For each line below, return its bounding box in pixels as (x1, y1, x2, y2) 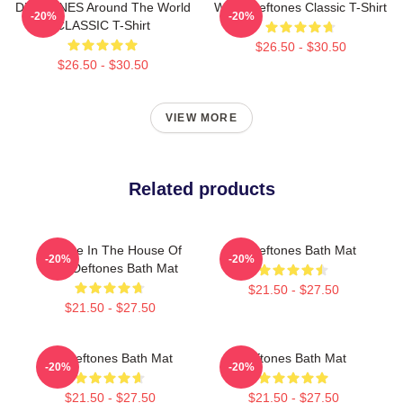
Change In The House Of (38, 242, 182, 257)
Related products (128, 178, 275, 199)
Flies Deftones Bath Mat (41, 260, 178, 275)
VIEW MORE (166, 111, 237, 124)
